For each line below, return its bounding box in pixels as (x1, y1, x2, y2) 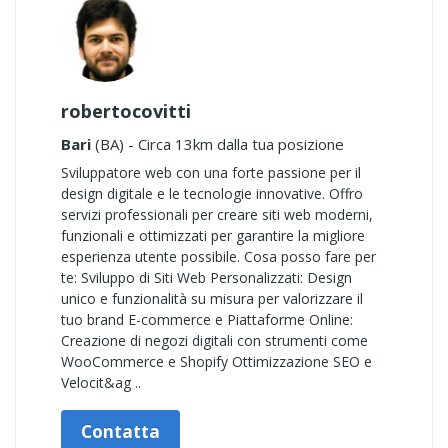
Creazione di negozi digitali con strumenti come (61, 331, 368, 350)
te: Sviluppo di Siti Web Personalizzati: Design (61, 268, 352, 287)
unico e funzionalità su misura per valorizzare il (61, 289, 363, 308)
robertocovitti (61, 99, 191, 123)
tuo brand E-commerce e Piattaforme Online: (61, 310, 353, 329)
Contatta (81, 420, 160, 443)
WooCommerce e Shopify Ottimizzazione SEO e (61, 352, 372, 371)
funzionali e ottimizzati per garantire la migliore (61, 226, 365, 245)
